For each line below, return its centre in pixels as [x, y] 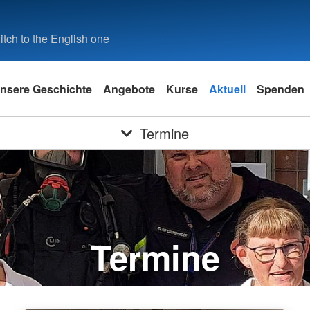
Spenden [281, 89]
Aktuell [227, 89]
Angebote [129, 89]
